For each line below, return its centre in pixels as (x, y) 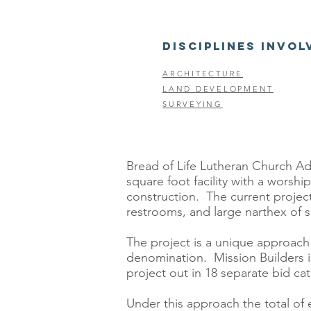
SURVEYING (193, 104)
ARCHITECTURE (203, 74)
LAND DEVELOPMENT (218, 89)
